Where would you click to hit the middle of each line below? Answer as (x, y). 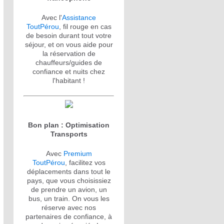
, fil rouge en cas (85, 26)
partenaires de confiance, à (69, 216)
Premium (77, 153)
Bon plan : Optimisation (69, 125)
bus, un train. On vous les (69, 198)
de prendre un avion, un (69, 189)
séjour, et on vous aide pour (69, 44)
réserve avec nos (69, 207)
